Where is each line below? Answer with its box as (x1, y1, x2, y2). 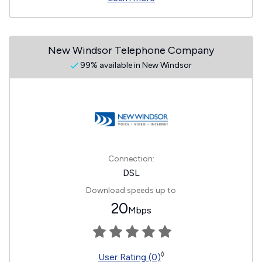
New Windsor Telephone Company (48, 44, 214, 57)
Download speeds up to (86, 185, 176, 195)
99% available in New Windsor (78, 60, 192, 70)
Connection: (108, 154, 154, 164)
